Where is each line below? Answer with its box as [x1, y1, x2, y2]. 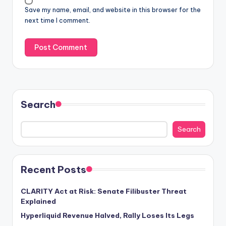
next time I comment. [25, 17, 90, 25]
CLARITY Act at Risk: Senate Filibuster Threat [21, 187, 187, 196]
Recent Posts [21, 163, 86, 176]
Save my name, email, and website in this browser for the [25, 6, 201, 14]
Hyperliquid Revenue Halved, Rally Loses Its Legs [21, 211, 194, 220]
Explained [21, 197, 56, 206]
